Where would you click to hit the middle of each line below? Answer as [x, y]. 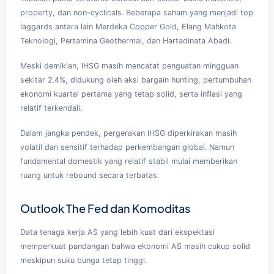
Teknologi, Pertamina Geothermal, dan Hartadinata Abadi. [125, 40]
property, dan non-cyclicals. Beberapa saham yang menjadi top [136, 12]
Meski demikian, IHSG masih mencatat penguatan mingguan [129, 65]
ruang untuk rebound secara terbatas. [89, 175]
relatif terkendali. [51, 108]
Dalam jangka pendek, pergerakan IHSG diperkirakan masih [128, 133]
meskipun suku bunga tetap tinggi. [83, 260]
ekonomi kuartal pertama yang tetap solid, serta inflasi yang [131, 94]
